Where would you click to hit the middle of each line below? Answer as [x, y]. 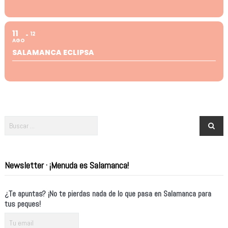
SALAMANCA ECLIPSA [53, 52]
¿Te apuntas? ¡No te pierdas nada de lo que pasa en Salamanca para [108, 193]
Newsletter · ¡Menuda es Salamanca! [66, 165]
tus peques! [22, 204]
